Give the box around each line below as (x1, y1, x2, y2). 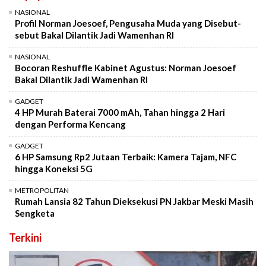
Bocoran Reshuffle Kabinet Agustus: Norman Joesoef (15, 62, 236, 74)
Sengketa (15, 208, 55, 219)
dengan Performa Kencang (15, 119, 126, 130)
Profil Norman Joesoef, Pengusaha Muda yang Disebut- (15, 18, 241, 29)
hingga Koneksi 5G (15, 163, 93, 175)
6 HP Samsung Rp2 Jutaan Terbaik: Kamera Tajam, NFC (15, 151, 236, 163)
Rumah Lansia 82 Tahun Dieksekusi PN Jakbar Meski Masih (15, 196, 254, 207)
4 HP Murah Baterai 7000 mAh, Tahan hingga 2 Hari (15, 107, 225, 118)
